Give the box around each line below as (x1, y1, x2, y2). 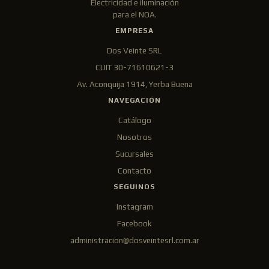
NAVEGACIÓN (107, 96, 162, 104)
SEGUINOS (113, 183, 156, 191)
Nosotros (117, 132, 152, 142)
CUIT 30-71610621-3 (95, 62, 174, 72)
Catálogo (118, 115, 151, 125)
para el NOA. (112, 10, 157, 19)
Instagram (116, 202, 153, 211)
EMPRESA (115, 26, 154, 35)
